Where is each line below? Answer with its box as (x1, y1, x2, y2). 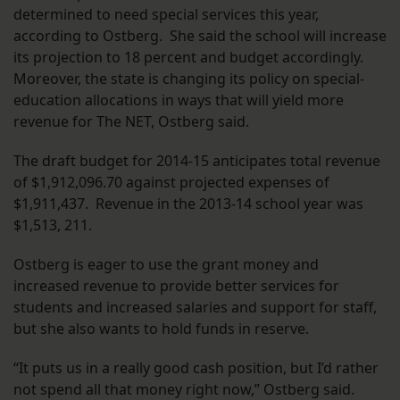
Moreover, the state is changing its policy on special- (13, 69, 364, 89)
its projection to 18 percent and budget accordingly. (13, 47, 363, 68)
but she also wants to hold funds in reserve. (13, 319, 309, 339)
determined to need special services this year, (13, 4, 319, 25)
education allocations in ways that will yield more (13, 90, 344, 111)
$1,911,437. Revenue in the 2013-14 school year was (13, 194, 363, 214)
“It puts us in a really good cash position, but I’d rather (13, 358, 379, 379)
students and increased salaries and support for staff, (13, 297, 377, 318)
